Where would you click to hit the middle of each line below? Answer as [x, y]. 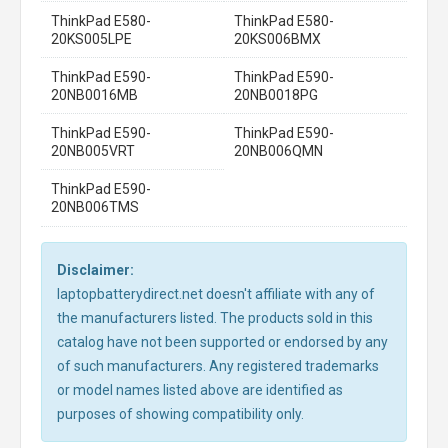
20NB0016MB [94, 94]
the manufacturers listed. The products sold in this [215, 317]
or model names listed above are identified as [200, 389]
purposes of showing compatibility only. [180, 413]
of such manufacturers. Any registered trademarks [218, 365]
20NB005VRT [93, 150]
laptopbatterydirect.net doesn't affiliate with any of [216, 293]
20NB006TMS [95, 206]
